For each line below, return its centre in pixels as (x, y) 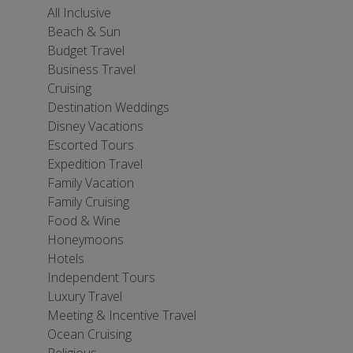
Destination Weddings (108, 107)
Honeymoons (85, 240)
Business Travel (91, 69)
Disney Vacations (95, 126)
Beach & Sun (84, 32)
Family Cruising (88, 202)
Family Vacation (91, 183)
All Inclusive (79, 13)
